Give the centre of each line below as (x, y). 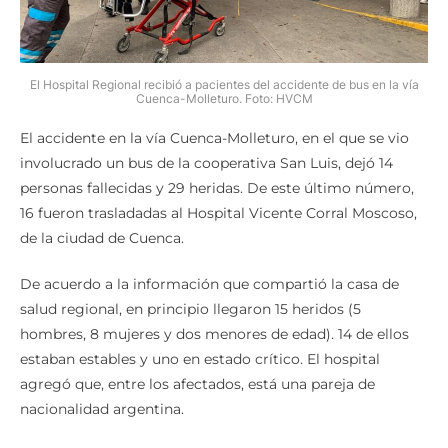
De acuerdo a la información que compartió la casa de (209, 284)
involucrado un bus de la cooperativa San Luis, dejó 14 (206, 163)
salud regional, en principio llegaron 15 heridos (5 (190, 309)
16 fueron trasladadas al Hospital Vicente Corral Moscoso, (218, 213)
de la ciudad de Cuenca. (102, 238)
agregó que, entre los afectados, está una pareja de (197, 384)
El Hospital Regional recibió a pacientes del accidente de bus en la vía (224, 85)
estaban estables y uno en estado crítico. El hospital (200, 359)
